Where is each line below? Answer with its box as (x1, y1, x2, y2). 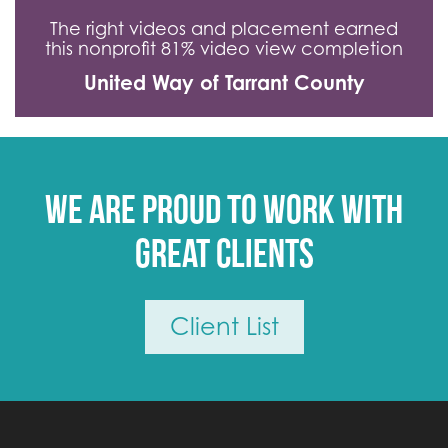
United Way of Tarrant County (83, 69, 365, 95)
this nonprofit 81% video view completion (45, 37, 403, 59)
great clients (134, 230, 314, 274)
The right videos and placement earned (50, 17, 398, 39)
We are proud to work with (45, 186, 403, 230)
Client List (169, 311, 279, 341)
